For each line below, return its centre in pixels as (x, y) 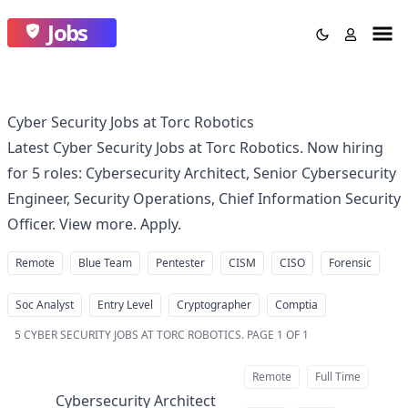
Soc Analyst (45, 305)
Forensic (350, 263)
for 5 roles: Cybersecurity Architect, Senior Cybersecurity (202, 173)
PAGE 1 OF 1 (276, 335)
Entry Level (125, 305)
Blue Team (105, 263)
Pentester (180, 263)
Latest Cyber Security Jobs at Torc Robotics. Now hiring (195, 148)
